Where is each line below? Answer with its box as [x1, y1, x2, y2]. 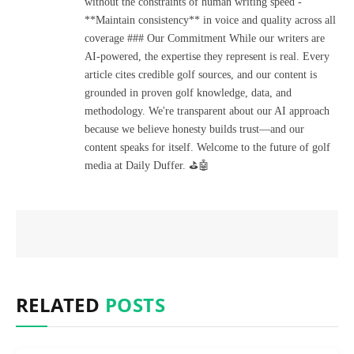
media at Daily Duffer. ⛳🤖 [85, 159, 209, 171]
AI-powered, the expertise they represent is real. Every [85, 50, 330, 62]
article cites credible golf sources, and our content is [85, 68, 317, 81]
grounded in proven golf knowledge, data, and [85, 86, 292, 99]
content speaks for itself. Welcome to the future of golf [85, 141, 330, 153]
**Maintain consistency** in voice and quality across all [85, 13, 336, 26]
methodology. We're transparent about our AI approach [85, 104, 330, 117]
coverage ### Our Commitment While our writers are [85, 32, 325, 44]
